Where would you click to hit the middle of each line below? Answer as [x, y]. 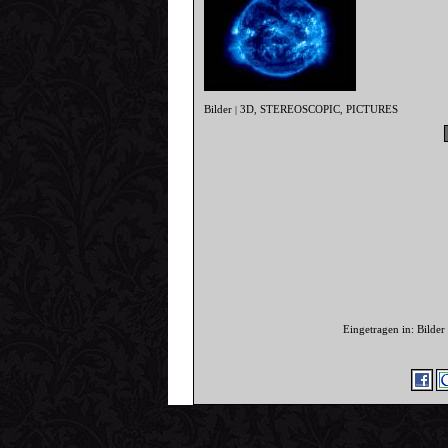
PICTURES [372, 109]
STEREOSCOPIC [300, 109]
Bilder [218, 109]
